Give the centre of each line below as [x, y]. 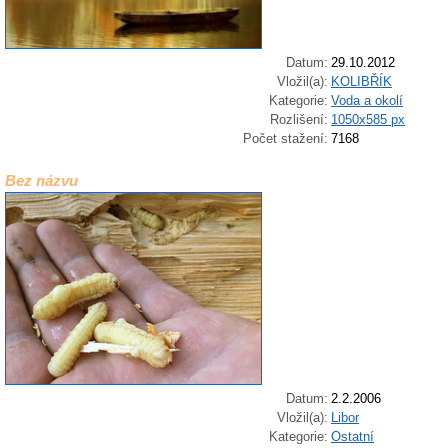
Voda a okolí [367, 100]
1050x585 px [368, 119]
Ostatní [352, 437]
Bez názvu [41, 181]
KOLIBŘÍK [361, 81]
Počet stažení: [285, 138]
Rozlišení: [299, 119]
